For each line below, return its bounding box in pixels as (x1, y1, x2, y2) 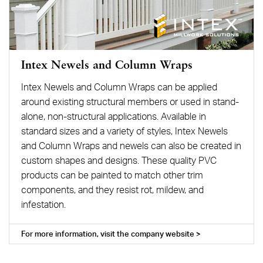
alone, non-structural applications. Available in (21, 110, 206, 122)
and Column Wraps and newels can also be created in (21, 139, 241, 151)
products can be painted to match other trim (21, 168, 203, 181)
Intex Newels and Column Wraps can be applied (21, 80, 217, 93)
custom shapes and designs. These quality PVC (21, 154, 217, 166)
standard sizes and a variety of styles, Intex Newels (21, 124, 228, 137)
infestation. (21, 198, 66, 210)
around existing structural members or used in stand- (21, 95, 239, 107)
